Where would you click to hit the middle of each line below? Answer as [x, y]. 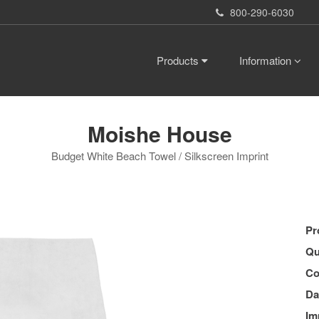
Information [267, 60]
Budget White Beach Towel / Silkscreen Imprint [159, 156]
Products [179, 60]
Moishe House [159, 134]
